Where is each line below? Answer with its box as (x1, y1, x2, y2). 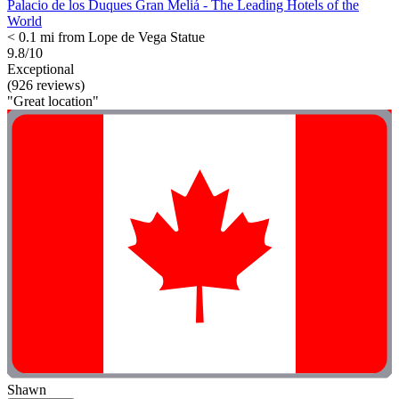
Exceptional (7, 61, 74, 77)
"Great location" (7, 93, 99, 109)
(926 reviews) (7, 77, 85, 93)
